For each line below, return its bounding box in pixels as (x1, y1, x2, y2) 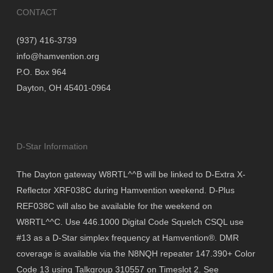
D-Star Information (16, 141, 88, 151)
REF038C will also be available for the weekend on (16, 201, 212, 211)
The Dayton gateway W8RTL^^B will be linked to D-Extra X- (16, 169, 246, 179)
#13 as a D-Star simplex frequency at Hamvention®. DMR (16, 233, 239, 243)
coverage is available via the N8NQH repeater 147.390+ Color (16, 249, 255, 258)
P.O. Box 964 (16, 67, 66, 77)
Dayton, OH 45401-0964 (16, 83, 111, 93)
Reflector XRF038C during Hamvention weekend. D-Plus (16, 185, 235, 195)
